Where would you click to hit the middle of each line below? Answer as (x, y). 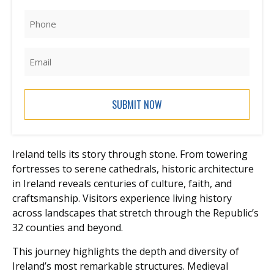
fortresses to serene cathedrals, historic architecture (133, 169)
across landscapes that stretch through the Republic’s (135, 213)
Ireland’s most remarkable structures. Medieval (120, 266)
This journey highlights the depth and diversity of (126, 251)
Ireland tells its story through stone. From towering (130, 154)
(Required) (44, 25)
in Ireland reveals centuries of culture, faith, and (122, 184)
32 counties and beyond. (68, 228)
